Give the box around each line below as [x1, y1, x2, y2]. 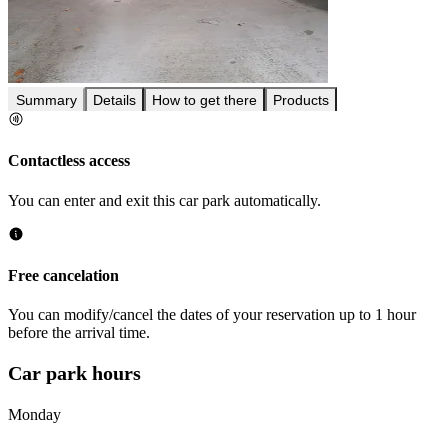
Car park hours [8, 361, 141, 384]
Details [93, 92, 136, 109]
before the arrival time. [8, 324, 150, 342]
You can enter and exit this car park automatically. [8, 191, 321, 209]
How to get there [152, 92, 257, 109]
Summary [16, 92, 77, 109]
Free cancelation [8, 266, 119, 284]
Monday [8, 406, 61, 424]
